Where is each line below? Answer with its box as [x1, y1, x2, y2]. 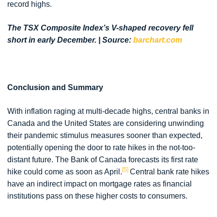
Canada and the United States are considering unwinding [7, 119, 204, 128]
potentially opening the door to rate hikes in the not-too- [7, 143, 195, 152]
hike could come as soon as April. [7, 168, 122, 176]
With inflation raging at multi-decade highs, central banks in [7, 107, 209, 116]
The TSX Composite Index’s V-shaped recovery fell [7, 24, 193, 32]
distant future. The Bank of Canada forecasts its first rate [7, 155, 198, 164]
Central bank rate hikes [130, 168, 209, 176]
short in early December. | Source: [7, 36, 133, 45]
